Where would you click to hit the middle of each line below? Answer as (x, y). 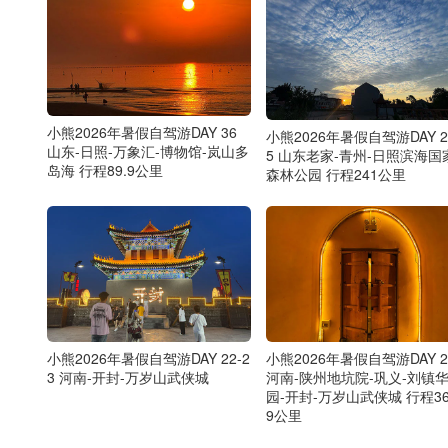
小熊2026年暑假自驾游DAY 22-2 (148, 358)
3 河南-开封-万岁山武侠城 (128, 377)
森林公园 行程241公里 (335, 173)
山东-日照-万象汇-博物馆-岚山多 (148, 150)
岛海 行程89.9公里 (105, 169)
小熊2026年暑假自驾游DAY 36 (142, 131)
